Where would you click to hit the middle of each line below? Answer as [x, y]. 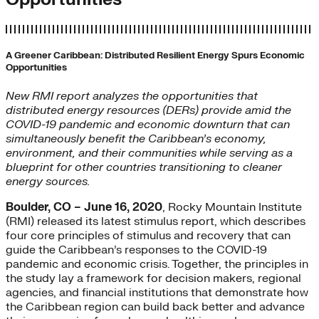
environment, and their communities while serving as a [149, 153]
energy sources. [48, 182]
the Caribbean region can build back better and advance [155, 307]
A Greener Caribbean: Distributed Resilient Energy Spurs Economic [155, 55]
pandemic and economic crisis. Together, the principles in [157, 265]
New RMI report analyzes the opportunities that [132, 96]
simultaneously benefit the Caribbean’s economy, [136, 139]
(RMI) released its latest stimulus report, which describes [156, 222]
